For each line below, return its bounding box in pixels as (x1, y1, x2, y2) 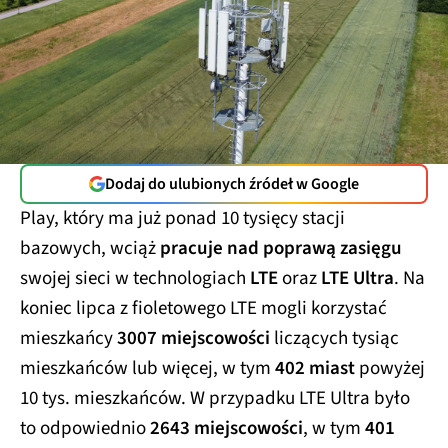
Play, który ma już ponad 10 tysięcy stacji (20, 203, 345, 231)
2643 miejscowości (150, 413, 303, 441)
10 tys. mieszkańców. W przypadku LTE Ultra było (20, 383, 410, 411)
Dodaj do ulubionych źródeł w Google (105, 171, 359, 194)
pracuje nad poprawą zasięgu (160, 233, 402, 261)
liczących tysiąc (270, 323, 399, 351)
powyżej (355, 353, 425, 381)
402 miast (275, 353, 355, 381)
